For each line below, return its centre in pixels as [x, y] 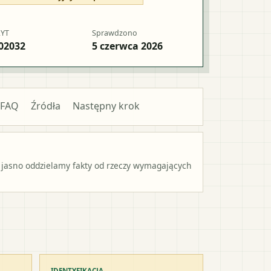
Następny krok [106, 106]
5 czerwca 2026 [127, 46]
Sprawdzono [115, 33]
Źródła [46, 106]
